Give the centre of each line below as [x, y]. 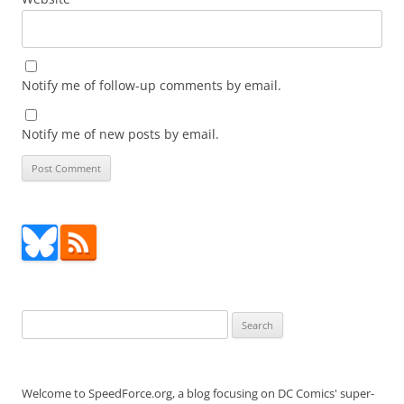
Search [39, 321]
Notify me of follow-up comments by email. [151, 86]
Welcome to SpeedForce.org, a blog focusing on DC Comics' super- [198, 394]
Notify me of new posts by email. [120, 134]
